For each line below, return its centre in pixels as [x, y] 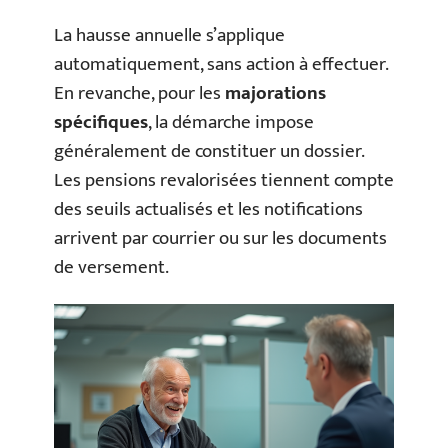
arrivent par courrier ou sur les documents [220, 238]
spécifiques [101, 122]
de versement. [111, 267]
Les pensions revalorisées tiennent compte [224, 180]
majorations [275, 93]
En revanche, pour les [139, 93]
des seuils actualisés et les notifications [208, 209]
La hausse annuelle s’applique [169, 35]
